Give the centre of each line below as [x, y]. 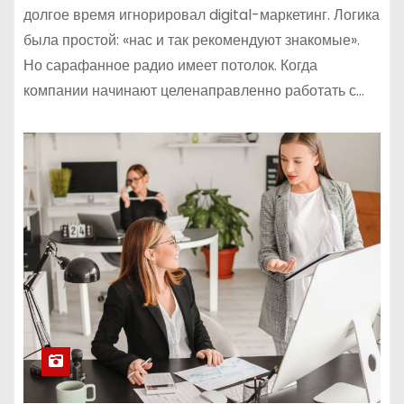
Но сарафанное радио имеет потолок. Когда [170, 66]
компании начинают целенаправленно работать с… [194, 91]
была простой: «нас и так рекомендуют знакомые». [192, 41]
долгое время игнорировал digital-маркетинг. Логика [202, 15]
